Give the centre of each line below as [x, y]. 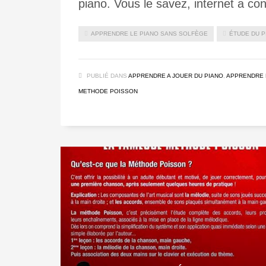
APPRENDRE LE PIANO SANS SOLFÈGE [149, 34]
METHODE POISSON [108, 91]
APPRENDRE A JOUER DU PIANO [176, 76]
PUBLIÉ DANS [107, 76]
